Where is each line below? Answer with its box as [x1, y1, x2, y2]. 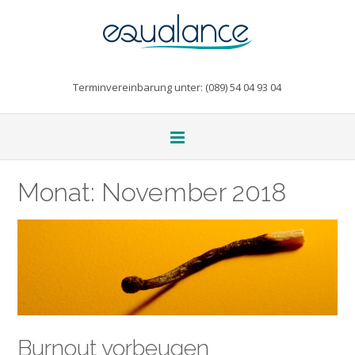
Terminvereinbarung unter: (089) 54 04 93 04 [73, 80, 281, 94]
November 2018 [101, 177, 286, 208]
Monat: [17, 177, 101, 207]
